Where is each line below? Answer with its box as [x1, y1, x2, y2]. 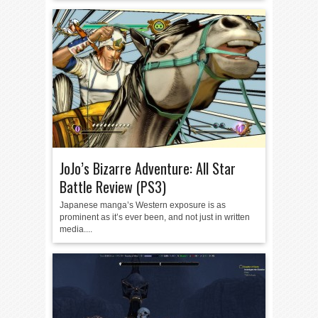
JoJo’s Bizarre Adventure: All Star [60, 158, 236, 179]
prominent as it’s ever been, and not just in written [60, 212, 250, 222]
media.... [60, 224, 92, 234]
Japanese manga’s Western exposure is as [60, 200, 226, 210]
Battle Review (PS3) [60, 176, 166, 197]
